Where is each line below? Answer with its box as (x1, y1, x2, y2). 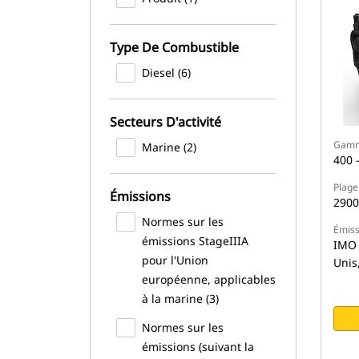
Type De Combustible (110, 38, 239, 56)
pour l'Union (142, 252, 208, 268)
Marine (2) (142, 139, 196, 155)
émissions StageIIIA (142, 233, 248, 248)
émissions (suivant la (142, 339, 254, 354)
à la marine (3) (142, 291, 219, 306)
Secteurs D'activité (110, 113, 221, 131)
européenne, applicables (142, 272, 276, 287)
